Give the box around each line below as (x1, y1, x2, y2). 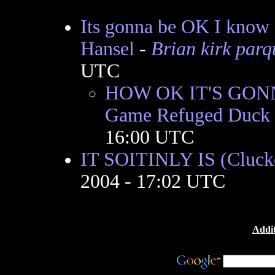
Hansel (80, 38, 134, 60)
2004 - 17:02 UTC (80, 171, 225, 192)
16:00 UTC (104, 126, 194, 148)
